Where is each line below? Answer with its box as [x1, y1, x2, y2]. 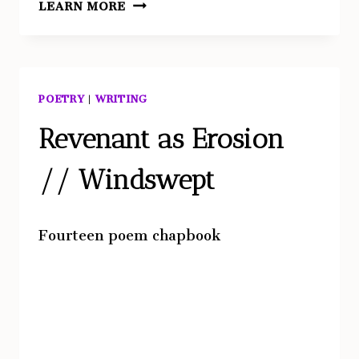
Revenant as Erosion [38, 122, 284, 155]
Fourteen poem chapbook [38, 212, 221, 250]
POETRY [38, 83, 85, 110]
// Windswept [38, 163, 215, 196]
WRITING [95, 83, 147, 110]
